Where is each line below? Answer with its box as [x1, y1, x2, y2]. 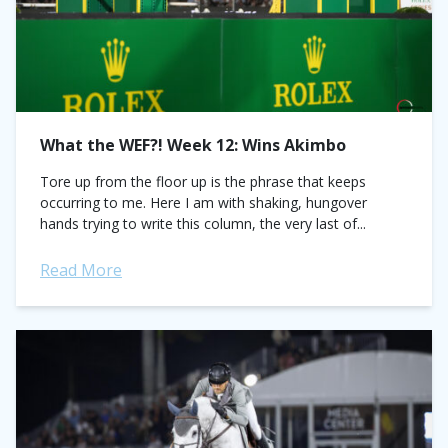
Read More [40, 259, 122, 281]
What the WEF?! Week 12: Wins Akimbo [40, 134, 346, 156]
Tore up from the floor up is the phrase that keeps [40, 172, 366, 191]
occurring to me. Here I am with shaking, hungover [40, 193, 367, 212]
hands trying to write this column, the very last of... [40, 214, 366, 233]
